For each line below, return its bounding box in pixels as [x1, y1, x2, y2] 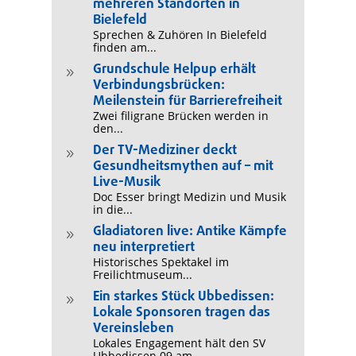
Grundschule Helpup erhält [92, 59, 256, 79]
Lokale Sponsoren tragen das [92, 302, 270, 323]
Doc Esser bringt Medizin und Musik [92, 188, 286, 204]
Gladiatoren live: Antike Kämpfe [92, 221, 287, 242]
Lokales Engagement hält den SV [92, 335, 265, 350]
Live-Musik [92, 172, 161, 192]
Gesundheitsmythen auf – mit [92, 156, 273, 176]
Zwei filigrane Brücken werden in [92, 107, 269, 123]
